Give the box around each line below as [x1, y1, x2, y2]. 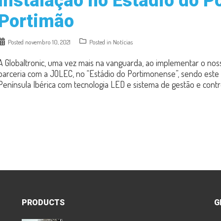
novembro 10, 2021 [25, 38, 71, 46]
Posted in [89, 38, 113, 46]
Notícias [113, 38, 133, 46]
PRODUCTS [22, 198, 65, 207]
